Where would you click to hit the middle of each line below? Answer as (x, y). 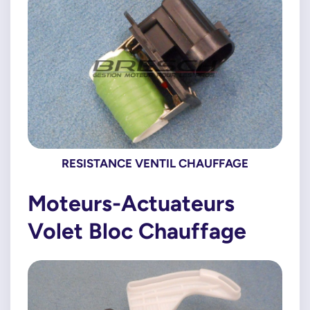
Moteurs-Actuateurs (131, 203)
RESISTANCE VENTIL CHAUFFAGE (155, 163)
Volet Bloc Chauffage (137, 230)
